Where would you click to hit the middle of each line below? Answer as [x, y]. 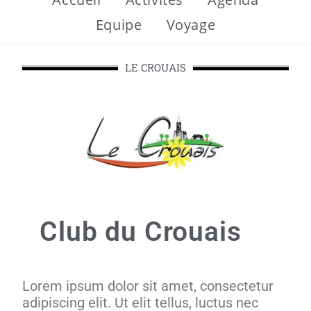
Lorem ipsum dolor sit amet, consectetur [148, 286]
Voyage [191, 25]
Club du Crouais [141, 232]
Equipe [119, 25]
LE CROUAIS [155, 67]
